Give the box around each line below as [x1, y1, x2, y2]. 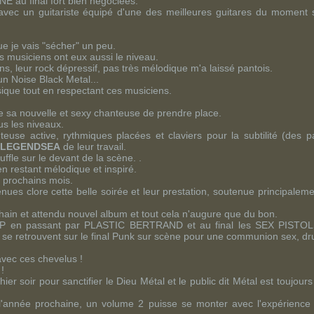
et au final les [182, 219, 255, 231]
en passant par [6, 219, 85, 231]
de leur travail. [60, 141, 126, 152]
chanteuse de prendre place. [91, 107, 221, 118]
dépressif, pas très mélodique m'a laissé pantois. [54, 62, 273, 74]
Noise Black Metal [11, 74, 90, 85]
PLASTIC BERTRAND [84, 219, 183, 231]
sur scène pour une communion [135, 231, 281, 242]
